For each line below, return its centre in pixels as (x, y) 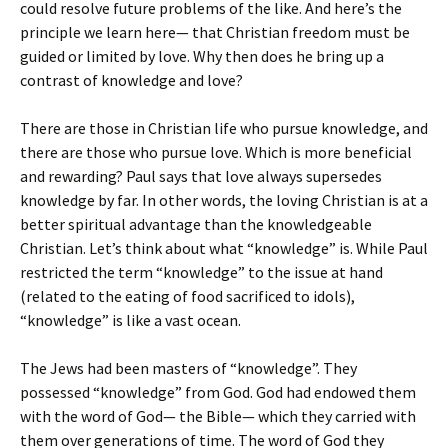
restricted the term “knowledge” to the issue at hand (201, 272)
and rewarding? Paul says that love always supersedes (201, 176)
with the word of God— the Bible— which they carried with (218, 416)
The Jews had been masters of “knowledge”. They (188, 368)
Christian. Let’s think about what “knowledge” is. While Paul (224, 248)
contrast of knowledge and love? (131, 80)
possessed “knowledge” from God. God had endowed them (218, 392)
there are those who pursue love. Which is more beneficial (216, 152)
